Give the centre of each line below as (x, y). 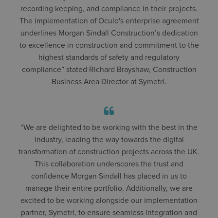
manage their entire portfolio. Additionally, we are (109, 189)
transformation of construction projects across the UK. (109, 152)
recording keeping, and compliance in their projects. (109, 9)
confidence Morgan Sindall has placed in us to (109, 176)
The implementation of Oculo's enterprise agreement (109, 21)
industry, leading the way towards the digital (109, 140)
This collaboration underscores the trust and (109, 164)
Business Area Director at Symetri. (109, 82)
